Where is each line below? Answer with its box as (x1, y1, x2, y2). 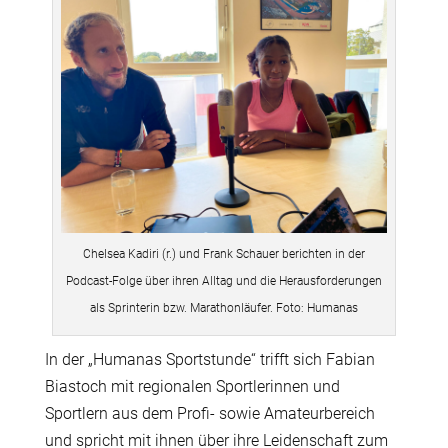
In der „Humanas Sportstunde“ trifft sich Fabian (44, 349, 375, 369)
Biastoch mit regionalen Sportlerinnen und (44, 376, 340, 396)
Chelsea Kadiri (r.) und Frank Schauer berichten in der (82, 246, 365, 261)
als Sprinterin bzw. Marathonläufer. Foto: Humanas (89, 300, 358, 315)
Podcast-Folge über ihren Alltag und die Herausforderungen (65, 273, 382, 288)
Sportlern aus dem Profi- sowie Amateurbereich (44, 403, 375, 423)
